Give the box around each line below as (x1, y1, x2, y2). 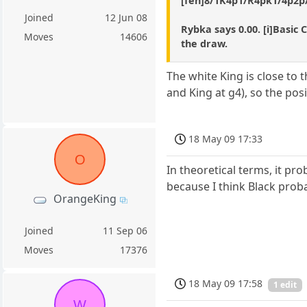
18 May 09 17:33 (188, 132, 263, 146)
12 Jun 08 (105, 10, 148, 24)
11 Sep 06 (103, 223, 148, 237)
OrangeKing (53, 191, 116, 207)
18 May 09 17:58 (188, 277, 263, 291)
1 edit (273, 279, 297, 291)
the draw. (181, 37, 228, 51)
